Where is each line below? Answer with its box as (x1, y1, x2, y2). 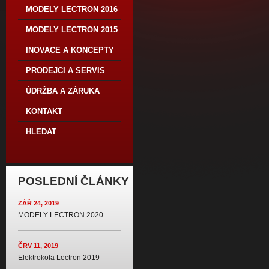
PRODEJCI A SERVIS (26, 66, 105, 75)
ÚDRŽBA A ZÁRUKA (26, 86, 100, 95)
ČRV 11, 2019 (18, 242, 58, 249)
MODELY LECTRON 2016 (26, 5, 118, 14)
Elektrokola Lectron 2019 (18, 253, 100, 262)
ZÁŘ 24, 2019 (18, 199, 59, 207)
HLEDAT (26, 127, 56, 136)
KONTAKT (26, 107, 62, 116)
